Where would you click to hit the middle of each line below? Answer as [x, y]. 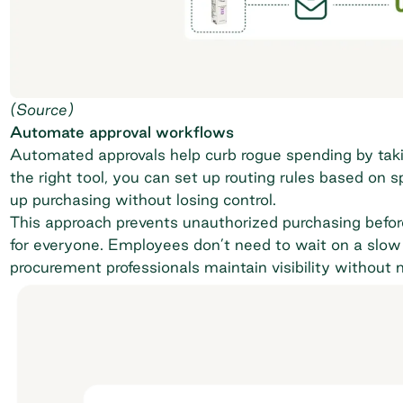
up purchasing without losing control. [143, 199]
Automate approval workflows [121, 131]
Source [41, 109]
